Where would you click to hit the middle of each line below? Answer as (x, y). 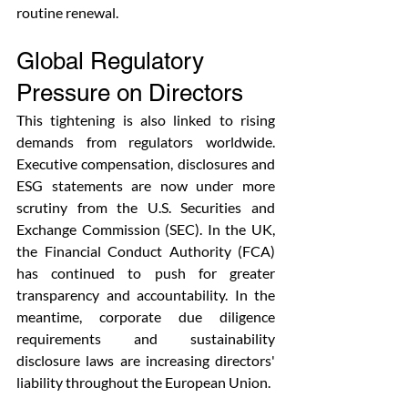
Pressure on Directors (130, 93)
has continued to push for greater (146, 273)
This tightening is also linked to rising (146, 120)
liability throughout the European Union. (143, 382)
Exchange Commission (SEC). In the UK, (146, 229)
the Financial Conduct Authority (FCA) (146, 251)
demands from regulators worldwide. (146, 142)
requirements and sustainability (146, 338)
